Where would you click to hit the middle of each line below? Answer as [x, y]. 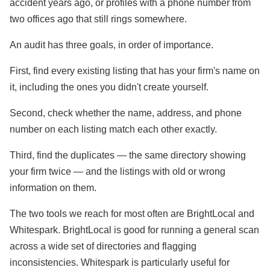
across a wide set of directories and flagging [103, 246]
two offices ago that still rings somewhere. [98, 19]
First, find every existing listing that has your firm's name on [135, 71]
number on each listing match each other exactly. [113, 129]
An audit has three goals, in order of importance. [111, 45]
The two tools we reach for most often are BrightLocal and [132, 214]
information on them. [53, 188]
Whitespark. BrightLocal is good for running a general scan [134, 230]
